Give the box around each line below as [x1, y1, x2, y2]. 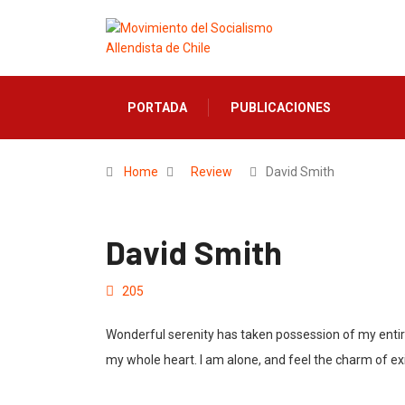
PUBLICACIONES [231, 100, 331, 115]
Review [191, 165, 232, 179]
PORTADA [127, 100, 187, 115]
